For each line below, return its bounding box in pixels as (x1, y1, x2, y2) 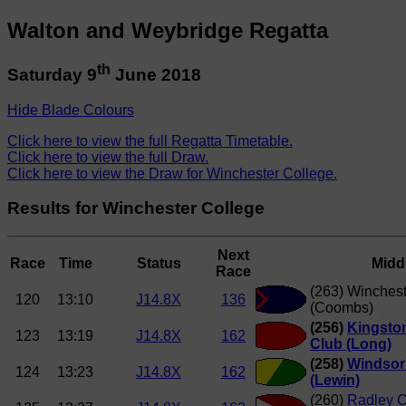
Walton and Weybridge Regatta (7, 17, 328, 43)
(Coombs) (310, 300, 373, 316)
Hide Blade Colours (7, 101, 134, 118)
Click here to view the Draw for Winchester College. (7, 165, 337, 181)
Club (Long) (310, 336, 391, 353)
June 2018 (111, 65, 201, 85)
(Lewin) (310, 372, 360, 389)
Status (136, 256, 181, 272)
